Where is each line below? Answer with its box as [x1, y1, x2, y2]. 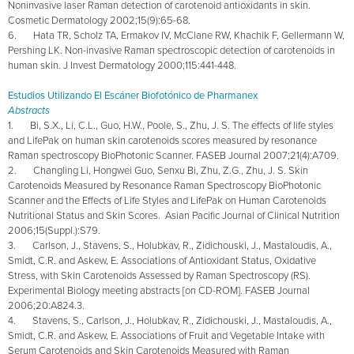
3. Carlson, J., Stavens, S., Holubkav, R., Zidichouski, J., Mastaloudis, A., [8, 239, 332, 252]
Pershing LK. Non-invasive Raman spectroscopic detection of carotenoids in [8, 43, 335, 57]
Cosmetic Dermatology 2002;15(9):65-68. [8, 13, 190, 27]
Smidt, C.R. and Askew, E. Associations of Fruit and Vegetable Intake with [8, 329, 325, 342]
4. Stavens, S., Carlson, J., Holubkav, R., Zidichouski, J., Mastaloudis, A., [8, 314, 332, 327]
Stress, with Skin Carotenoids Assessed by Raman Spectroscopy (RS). [8, 269, 311, 282]
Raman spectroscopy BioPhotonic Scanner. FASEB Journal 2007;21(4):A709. [8, 149, 341, 162]
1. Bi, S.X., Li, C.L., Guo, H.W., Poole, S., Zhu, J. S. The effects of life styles [8, 119, 333, 132]
